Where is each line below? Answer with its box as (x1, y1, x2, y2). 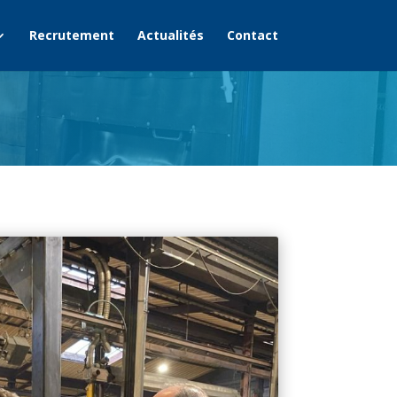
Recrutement (28, 27, 114, 43)
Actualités (136, 27, 204, 43)
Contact (226, 27, 278, 43)
